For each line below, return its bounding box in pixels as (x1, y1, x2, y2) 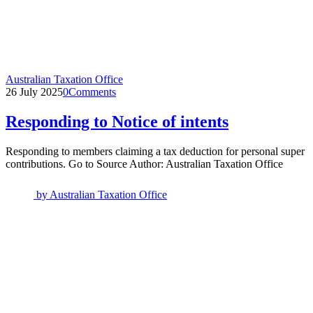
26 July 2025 (6, 86, 63, 99)
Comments (68, 86, 116, 99)
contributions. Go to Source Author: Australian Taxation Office (6, 158, 283, 170)
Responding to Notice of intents (6, 112, 228, 131)
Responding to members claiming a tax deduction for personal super (6, 145, 305, 158)
